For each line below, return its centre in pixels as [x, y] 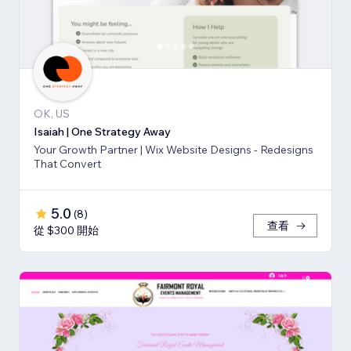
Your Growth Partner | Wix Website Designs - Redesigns [174, 150]
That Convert [67, 164]
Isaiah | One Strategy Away [102, 132]
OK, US [52, 114]
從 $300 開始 [66, 231]
